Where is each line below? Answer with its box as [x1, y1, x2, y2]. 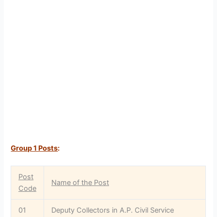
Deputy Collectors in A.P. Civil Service [51, 205, 174, 215]
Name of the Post [51, 178, 109, 187]
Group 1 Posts [11, 144, 58, 153]
